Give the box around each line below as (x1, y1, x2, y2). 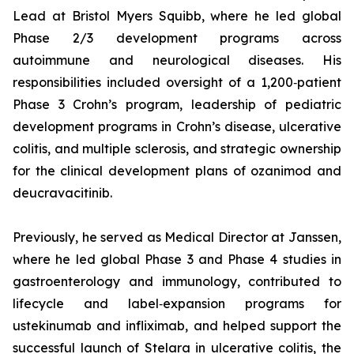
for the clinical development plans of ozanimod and (13, 163, 341, 179)
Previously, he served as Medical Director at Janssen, (13, 229, 341, 245)
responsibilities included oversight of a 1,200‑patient (13, 74, 341, 90)
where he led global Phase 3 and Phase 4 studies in (13, 251, 341, 267)
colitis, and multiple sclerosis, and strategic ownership (13, 141, 341, 156)
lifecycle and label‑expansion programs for (13, 296, 341, 311)
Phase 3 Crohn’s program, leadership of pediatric (13, 96, 341, 112)
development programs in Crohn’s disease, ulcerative (13, 119, 341, 134)
